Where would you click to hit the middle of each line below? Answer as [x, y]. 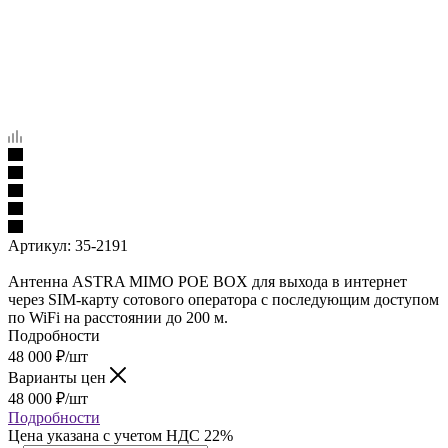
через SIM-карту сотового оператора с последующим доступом [223, 299]
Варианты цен [59, 377]
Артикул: [39, 245]
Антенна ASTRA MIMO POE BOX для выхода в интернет [207, 281]
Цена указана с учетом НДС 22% [120, 435]
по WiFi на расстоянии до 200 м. [118, 317]
